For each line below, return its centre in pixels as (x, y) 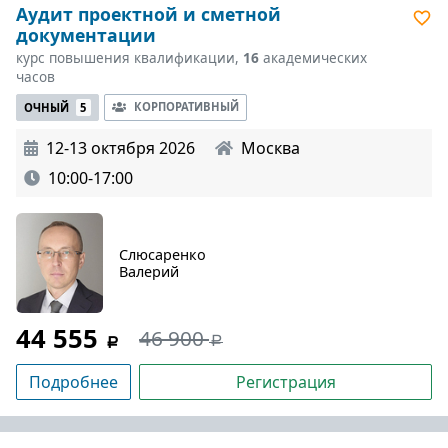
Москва (270, 147)
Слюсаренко (162, 254)
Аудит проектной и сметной (148, 14)
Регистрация (285, 381)
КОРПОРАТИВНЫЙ (186, 107)
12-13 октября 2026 (120, 147)
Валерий (149, 271)
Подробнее (73, 381)
